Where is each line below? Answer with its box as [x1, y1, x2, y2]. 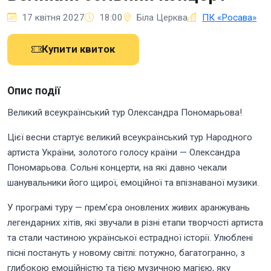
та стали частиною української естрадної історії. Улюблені [7, 232, 253, 243]
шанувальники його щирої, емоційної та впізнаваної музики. [7, 177, 259, 188]
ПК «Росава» [202, 11, 257, 23]
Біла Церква [134, 11, 188, 23]
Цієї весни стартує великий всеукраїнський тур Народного [7, 131, 252, 143]
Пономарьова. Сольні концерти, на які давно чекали [7, 162, 227, 173]
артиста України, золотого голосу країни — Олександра [7, 146, 240, 158]
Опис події [7, 85, 60, 97]
